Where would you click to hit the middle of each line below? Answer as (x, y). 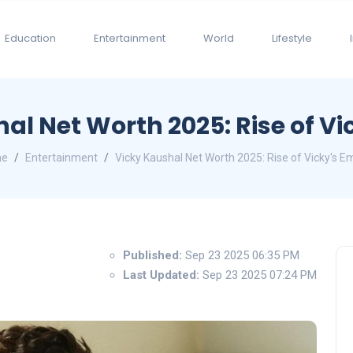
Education (30, 39)
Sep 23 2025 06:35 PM (241, 255)
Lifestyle (292, 39)
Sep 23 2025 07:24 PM (258, 275)
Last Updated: (161, 275)
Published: (152, 255)
